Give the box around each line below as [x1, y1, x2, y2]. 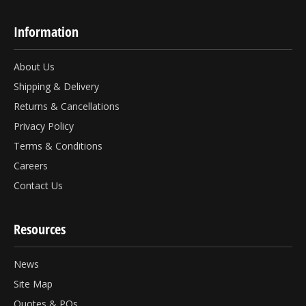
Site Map [14, 277, 53, 290]
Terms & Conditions [14, 139, 102, 152]
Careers [14, 158, 48, 172]
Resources [14, 219, 66, 238]
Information [14, 22, 79, 41]
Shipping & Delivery [14, 79, 99, 93]
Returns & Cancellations [14, 99, 120, 113]
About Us [14, 59, 55, 73]
